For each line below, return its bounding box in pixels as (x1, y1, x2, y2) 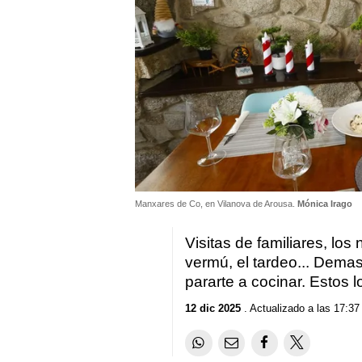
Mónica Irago (297, 198, 352, 208)
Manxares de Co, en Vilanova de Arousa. (135, 198, 297, 208)
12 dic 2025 (185, 302, 242, 315)
